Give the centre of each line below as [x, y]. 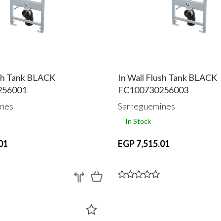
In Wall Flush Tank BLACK [167, 77]
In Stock [138, 121]
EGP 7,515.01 [144, 144]
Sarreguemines [147, 106]
